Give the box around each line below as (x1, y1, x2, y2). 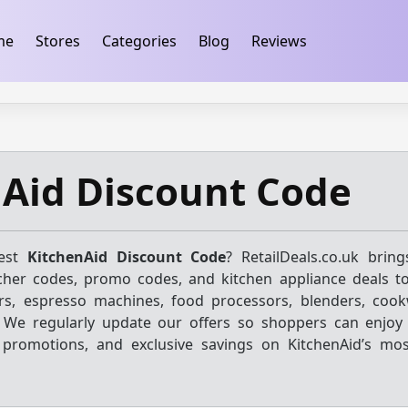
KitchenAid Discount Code (27, 247, 227, 267)
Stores (35, 31, 80, 51)
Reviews (250, 31, 307, 51)
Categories (101, 31, 177, 51)
